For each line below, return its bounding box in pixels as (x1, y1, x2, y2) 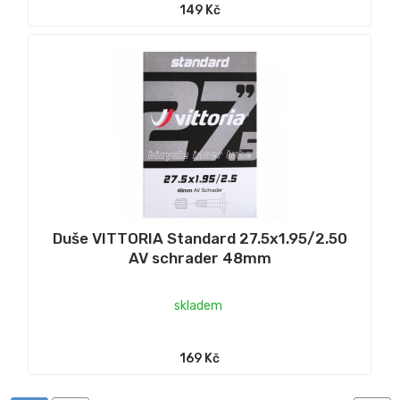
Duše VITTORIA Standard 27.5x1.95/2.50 (52, 229, 347, 247)
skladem (173, 298, 222, 313)
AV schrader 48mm (128, 249, 271, 267)
